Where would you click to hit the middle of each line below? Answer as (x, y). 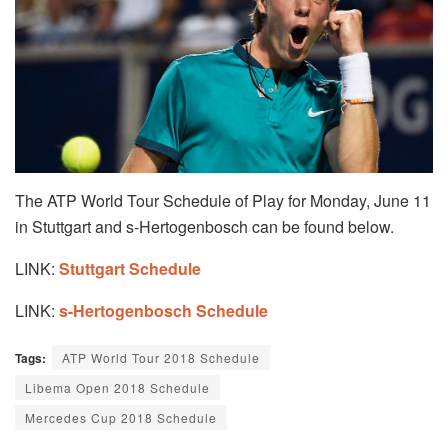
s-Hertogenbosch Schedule (163, 310)
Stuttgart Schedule (130, 268)
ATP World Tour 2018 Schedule (161, 357)
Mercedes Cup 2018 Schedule (121, 417)
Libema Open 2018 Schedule (117, 387)
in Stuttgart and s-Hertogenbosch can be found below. (204, 226)
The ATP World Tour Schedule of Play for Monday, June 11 (223, 200)
